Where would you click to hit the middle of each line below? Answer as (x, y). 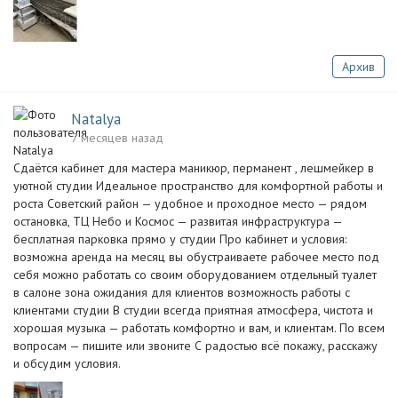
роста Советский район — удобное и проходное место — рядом (190, 203)
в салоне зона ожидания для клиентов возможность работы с (182, 292)
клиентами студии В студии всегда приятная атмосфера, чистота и (193, 310)
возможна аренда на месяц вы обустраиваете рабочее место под (196, 257)
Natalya (96, 119)
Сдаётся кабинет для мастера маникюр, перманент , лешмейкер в (194, 168)
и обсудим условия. (67, 363)
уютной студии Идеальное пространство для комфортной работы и (198, 186)
